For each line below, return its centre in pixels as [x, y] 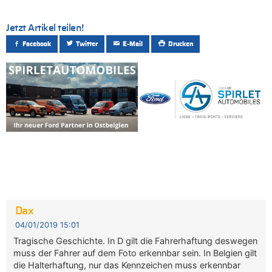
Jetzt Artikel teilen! [45, 28]
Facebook [37, 44]
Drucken [180, 44]
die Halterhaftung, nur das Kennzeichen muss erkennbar [127, 265]
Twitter [87, 44]
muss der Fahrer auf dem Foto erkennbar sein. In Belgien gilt [135, 253]
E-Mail [133, 44]
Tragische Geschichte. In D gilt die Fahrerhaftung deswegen [136, 240]
